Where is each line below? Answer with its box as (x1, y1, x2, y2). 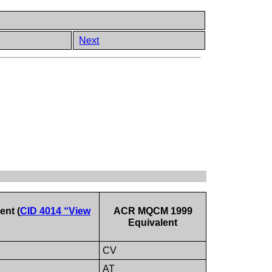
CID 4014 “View (19, 206, 90, 217)
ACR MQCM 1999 (113, 206, 192, 217)
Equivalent (128, 217, 178, 228)
